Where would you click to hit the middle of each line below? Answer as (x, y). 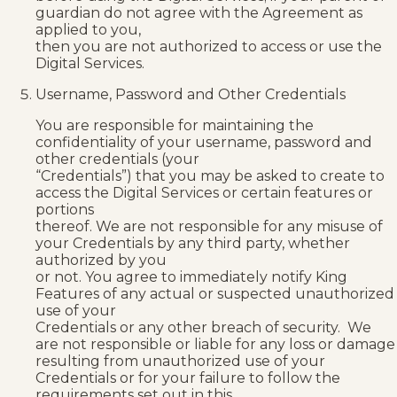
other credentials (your (117, 159)
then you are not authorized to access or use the (209, 46)
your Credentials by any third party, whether (193, 243)
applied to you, (88, 29)
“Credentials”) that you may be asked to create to (210, 175)
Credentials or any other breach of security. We (203, 327)
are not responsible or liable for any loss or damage (215, 344)
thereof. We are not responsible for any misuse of (209, 226)
